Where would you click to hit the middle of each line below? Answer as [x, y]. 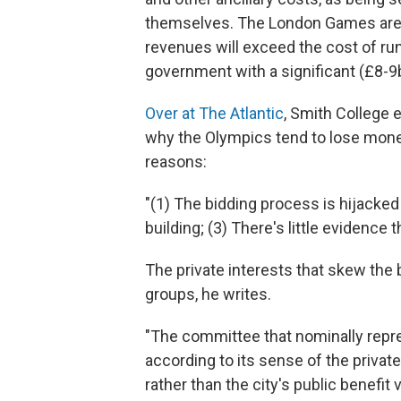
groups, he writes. [208, 294]
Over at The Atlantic [214, 113]
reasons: [176, 161]
